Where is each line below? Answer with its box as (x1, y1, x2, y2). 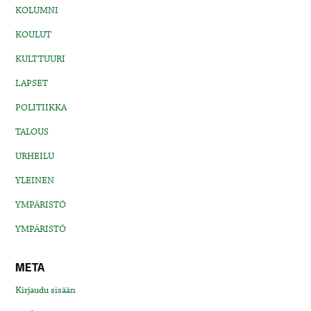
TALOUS (15, 125, 49, 138)
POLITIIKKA (15, 101, 67, 114)
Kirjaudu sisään (15, 283, 76, 296)
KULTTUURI (15, 52, 66, 65)
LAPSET (15, 76, 49, 90)
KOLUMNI (15, 3, 59, 17)
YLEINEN (15, 174, 55, 187)
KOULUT (15, 28, 52, 41)
